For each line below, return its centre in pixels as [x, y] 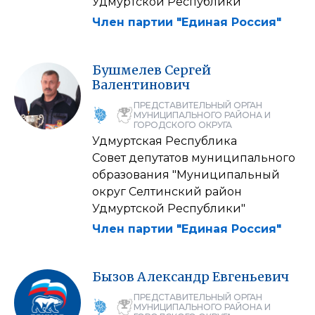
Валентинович [141, 84]
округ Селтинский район [167, 191]
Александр [173, 276]
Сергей [188, 70]
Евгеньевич [251, 276]
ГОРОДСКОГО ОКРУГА [183, 124]
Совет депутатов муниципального [194, 157]
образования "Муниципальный [186, 174]
